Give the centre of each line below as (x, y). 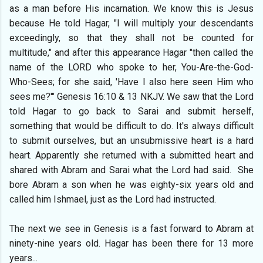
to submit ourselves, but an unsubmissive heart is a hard (131, 140)
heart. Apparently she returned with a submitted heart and (131, 155)
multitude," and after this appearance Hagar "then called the (131, 52)
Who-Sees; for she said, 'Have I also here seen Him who (131, 82)
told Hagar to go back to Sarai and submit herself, (131, 111)
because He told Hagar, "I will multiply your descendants (131, 23)
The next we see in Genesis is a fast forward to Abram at (131, 228)
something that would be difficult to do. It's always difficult (131, 126)
